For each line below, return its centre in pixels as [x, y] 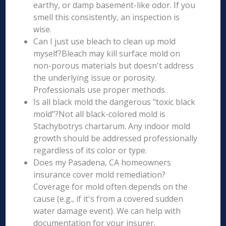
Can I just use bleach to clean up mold [105, 41]
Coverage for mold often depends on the [111, 187]
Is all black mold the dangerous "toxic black [115, 102]
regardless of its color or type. [90, 150]
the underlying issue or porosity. [95, 78]
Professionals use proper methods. [100, 90]
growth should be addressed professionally [116, 138]
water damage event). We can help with [107, 211]
